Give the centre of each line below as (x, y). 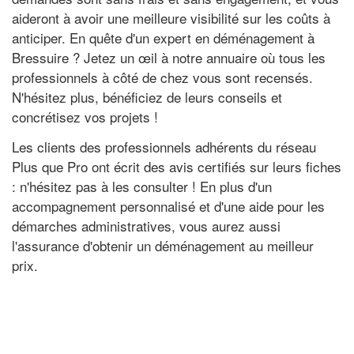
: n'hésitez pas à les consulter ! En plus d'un (142, 186)
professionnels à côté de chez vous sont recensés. (162, 77)
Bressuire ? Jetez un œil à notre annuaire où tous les (169, 57)
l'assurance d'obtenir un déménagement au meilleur (163, 245)
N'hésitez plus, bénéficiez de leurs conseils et (147, 97)
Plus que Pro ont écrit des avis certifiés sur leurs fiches (177, 166)
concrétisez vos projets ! (85, 117)
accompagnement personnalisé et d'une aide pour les (168, 205)
